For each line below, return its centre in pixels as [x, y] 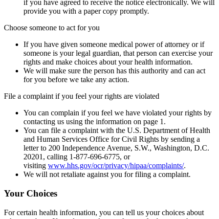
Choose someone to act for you [52, 28]
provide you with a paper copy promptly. [86, 11]
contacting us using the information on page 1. [95, 122]
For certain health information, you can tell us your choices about [104, 212]
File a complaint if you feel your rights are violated [82, 96]
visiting [36, 166]
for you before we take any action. [76, 80]
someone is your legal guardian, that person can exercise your [118, 53]
